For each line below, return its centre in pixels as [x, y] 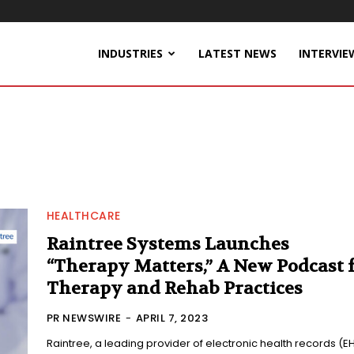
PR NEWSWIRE [84, 318]
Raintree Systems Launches [168, 245]
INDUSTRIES [130, 53]
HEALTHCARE [83, 216]
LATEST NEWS [237, 53]
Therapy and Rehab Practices [174, 289]
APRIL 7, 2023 [172, 318]
